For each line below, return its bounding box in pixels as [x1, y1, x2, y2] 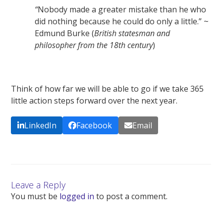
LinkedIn [24, 120, 56, 131]
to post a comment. [94, 191, 168, 202]
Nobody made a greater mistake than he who [38, 3, 207, 15]
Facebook [76, 120, 112, 131]
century [125, 39, 153, 51]
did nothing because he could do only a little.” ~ [35, 15, 209, 27]
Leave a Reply [11, 179, 66, 191]
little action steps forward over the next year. [11, 95, 178, 106]
